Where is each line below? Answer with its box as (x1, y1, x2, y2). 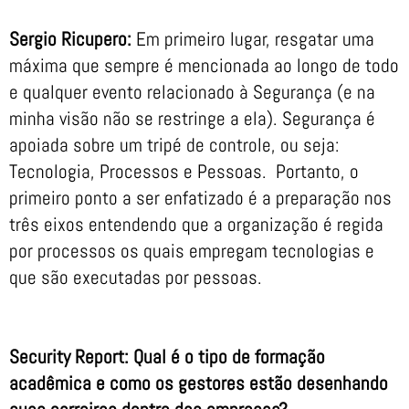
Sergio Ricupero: (9, 26, 136, 52)
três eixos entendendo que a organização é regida (9, 212, 383, 237)
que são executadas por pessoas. (9, 265, 262, 290)
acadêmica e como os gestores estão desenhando (9, 371, 388, 396)
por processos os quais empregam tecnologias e (9, 238, 374, 264)
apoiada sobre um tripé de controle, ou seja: (9, 132, 340, 158)
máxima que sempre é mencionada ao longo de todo (9, 53, 399, 79)
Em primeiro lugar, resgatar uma (136, 26, 374, 52)
